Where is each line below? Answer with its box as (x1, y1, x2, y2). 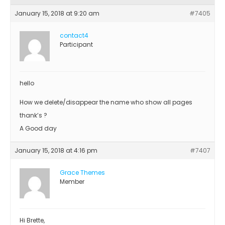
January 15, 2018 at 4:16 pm (15, 146, 97, 155)
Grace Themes (60, 168, 105, 177)
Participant (60, 40, 93, 49)
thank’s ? (20, 110, 47, 120)
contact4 (60, 31, 88, 40)
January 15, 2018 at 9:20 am (15, 9, 99, 18)
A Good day (20, 124, 57, 133)
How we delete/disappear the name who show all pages (20, 97, 192, 106)
